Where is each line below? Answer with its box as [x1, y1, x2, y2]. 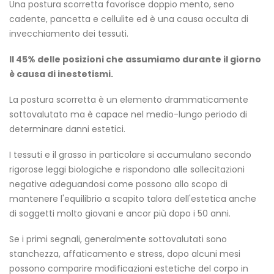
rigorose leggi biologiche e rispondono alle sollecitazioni [9, 163, 245, 176]
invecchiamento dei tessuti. [9, 28, 128, 40]
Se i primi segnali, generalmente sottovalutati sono [9, 233, 227, 245]
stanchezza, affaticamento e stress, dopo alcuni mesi [9, 248, 240, 260]
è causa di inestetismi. [9, 68, 113, 80]
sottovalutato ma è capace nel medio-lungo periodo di [9, 108, 247, 120]
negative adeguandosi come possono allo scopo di [9, 178, 228, 190]
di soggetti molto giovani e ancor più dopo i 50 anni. [9, 207, 231, 220]
